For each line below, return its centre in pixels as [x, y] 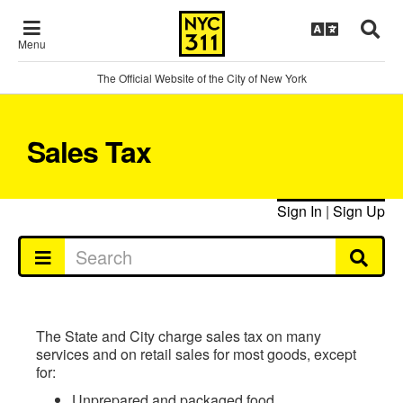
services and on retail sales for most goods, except [196, 354]
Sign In [300, 211]
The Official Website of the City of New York [201, 78]
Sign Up [359, 211]
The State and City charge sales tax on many [179, 336]
